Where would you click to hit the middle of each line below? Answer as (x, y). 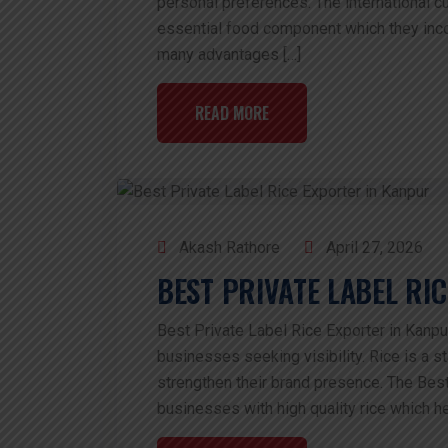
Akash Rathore (227, 248)
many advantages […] (229, 55)
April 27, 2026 (372, 248)
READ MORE (232, 113)
